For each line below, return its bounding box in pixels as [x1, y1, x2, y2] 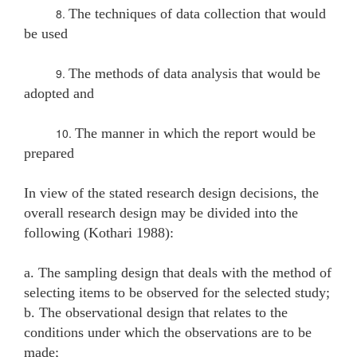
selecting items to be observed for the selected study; [24, 284, 330, 300]
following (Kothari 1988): [24, 224, 174, 241]
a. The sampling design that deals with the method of [24, 264, 331, 280]
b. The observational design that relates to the [24, 304, 288, 320]
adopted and [24, 84, 94, 101]
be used [24, 25, 68, 41]
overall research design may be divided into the [24, 204, 298, 221]
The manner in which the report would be [75, 124, 316, 141]
